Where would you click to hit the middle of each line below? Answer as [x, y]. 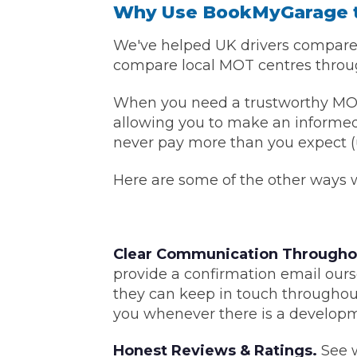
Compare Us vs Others [259, 333]
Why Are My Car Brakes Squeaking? [147, 323]
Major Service [126, 31]
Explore [64, 122]
